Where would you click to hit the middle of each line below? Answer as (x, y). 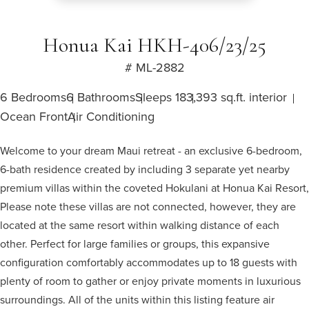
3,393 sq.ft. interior (237, 97)
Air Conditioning (111, 116)
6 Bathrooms (101, 97)
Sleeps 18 (161, 97)
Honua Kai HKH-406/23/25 (154, 45)
